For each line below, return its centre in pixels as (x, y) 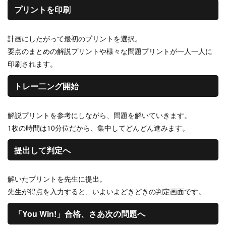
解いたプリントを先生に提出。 (57, 179)
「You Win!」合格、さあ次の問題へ (79, 214)
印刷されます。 (32, 64)
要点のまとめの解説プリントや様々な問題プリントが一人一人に (110, 51)
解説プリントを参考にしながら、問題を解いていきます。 (99, 115)
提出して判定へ (42, 150)
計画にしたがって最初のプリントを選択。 (75, 39)
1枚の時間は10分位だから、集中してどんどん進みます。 (98, 127)
